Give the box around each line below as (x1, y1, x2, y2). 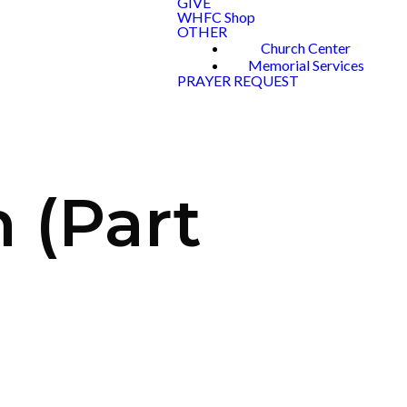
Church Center (261, 39, 351, 56)
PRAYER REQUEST (177, 72, 299, 89)
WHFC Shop (177, 8, 255, 25)
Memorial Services (247, 56, 364, 74)
